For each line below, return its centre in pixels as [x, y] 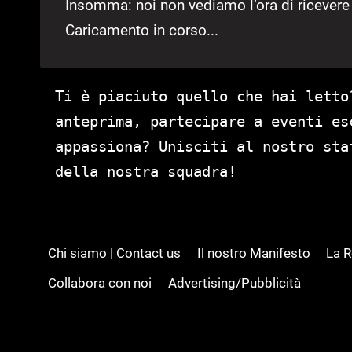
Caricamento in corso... [142, 30]
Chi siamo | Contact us [115, 253]
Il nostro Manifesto [253, 253]
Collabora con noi [100, 283]
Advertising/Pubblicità [234, 283]
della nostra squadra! [146, 171]
